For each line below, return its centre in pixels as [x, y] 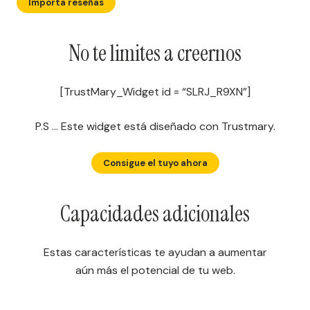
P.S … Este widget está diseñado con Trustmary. [155, 126]
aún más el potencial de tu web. [155, 270]
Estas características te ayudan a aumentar [155, 252]
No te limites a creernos [155, 53]
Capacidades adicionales [155, 213]
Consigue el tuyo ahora [155, 163]
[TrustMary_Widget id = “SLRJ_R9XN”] [155, 91]
